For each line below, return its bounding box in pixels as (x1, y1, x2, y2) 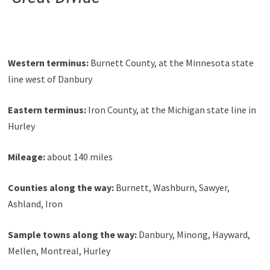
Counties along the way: (7, 181, 114, 193)
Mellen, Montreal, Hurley (7, 244, 110, 257)
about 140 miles (45, 150, 113, 163)
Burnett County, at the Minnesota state (88, 56, 254, 69)
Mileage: (7, 150, 45, 163)
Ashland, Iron (7, 197, 63, 210)
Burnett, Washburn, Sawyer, (113, 181, 230, 193)
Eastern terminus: (7, 103, 86, 116)
